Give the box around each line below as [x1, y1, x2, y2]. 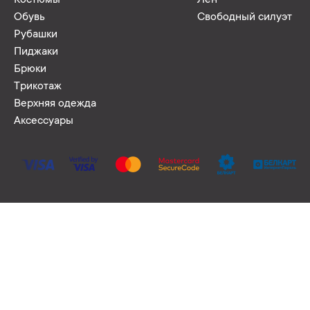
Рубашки [14, 28, 57, 41]
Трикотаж [14, 80, 62, 93]
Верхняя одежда [14, 98, 96, 110]
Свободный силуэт [197, 11, 292, 24]
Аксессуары [14, 115, 73, 127]
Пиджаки [14, 46, 58, 58]
